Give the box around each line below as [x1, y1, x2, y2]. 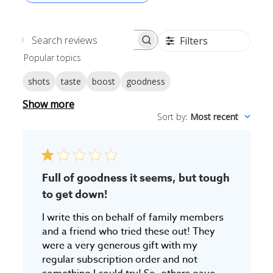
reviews [89, 52, 122, 66]
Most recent [190, 111, 239, 123]
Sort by [157, 111, 186, 123]
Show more [22, 97, 74, 112]
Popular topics [23, 52, 81, 64]
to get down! [41, 186, 107, 203]
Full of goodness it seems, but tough [41, 170, 230, 186]
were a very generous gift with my [41, 238, 197, 253]
